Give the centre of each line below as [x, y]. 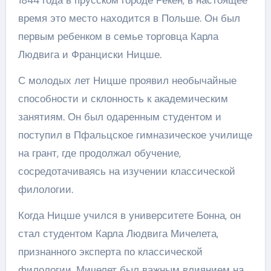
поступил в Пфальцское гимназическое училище [135, 135]
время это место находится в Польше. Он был [129, 18]
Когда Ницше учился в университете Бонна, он [129, 215]
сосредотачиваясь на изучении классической [126, 171]
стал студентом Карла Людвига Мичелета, [118, 233]
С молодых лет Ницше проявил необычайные [127, 80]
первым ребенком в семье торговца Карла [118, 36]
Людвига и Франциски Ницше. [90, 54]
